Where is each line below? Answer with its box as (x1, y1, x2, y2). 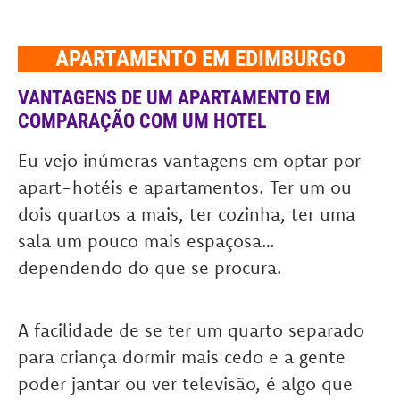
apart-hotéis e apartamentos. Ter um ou (18, 176, 352, 199)
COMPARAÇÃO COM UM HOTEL (18, 110, 267, 133)
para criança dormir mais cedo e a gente (18, 346, 346, 369)
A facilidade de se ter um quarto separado (18, 319, 364, 342)
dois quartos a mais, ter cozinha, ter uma (18, 203, 355, 226)
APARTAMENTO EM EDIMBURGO (54, 46, 346, 72)
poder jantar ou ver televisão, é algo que (18, 372, 353, 396)
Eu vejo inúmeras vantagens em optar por (18, 149, 361, 172)
